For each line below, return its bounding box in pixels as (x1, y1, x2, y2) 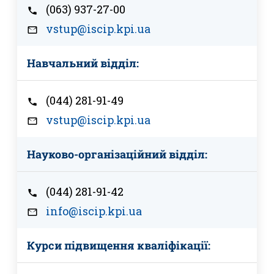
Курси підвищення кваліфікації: (27, 238, 210, 253)
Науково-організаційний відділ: (27, 147, 207, 162)
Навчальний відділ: (27, 56, 139, 71)
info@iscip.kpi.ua (46, 204, 142, 219)
